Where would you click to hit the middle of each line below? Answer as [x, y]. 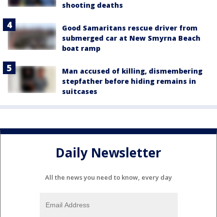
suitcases [80, 92]
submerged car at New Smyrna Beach [131, 38]
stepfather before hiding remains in [129, 81]
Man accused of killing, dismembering [132, 71]
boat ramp [81, 48]
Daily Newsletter [108, 152]
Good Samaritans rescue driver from [130, 28]
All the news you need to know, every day [108, 177]
